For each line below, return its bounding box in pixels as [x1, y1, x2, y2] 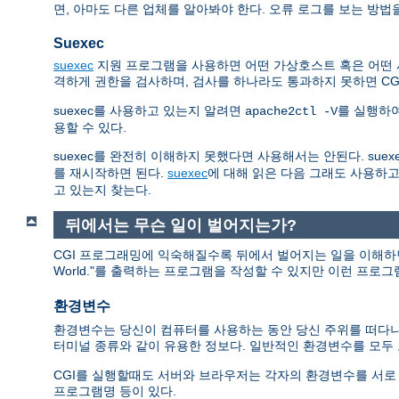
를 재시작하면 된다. [53, 165, 167, 180]
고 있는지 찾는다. [53, 182, 151, 197]
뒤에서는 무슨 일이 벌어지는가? [64, 216, 297, 234]
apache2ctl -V [245, 103, 338, 118]
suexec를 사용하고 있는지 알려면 [53, 102, 245, 118]
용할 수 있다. [53, 119, 126, 134]
